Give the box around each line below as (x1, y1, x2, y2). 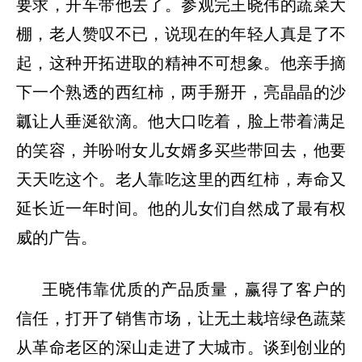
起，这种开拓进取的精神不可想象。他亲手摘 (16, 53, 346, 72)
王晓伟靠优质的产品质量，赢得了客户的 (42, 280, 346, 298)
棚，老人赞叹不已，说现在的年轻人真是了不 (16, 24, 346, 43)
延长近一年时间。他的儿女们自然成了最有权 (16, 199, 346, 217)
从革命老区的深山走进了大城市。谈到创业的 (16, 338, 346, 356)
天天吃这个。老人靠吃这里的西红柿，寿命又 (16, 170, 346, 188)
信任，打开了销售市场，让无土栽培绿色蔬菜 (16, 309, 346, 327)
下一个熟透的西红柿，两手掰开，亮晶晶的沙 (16, 82, 346, 101)
